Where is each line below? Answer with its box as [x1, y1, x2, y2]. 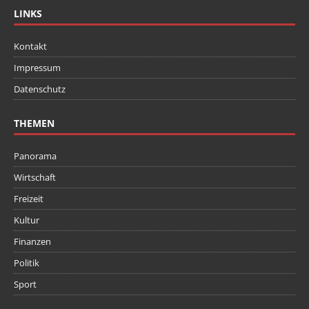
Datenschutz [14, 83, 66, 96]
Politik [14, 257, 39, 270]
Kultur [14, 214, 39, 227]
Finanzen [14, 235, 51, 248]
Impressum [14, 61, 61, 74]
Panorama [14, 150, 57, 163]
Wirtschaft [14, 171, 56, 184]
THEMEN [14, 117, 54, 130]
